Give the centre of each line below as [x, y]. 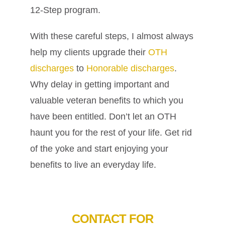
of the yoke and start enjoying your [99, 149]
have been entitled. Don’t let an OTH [103, 117]
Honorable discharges [130, 69]
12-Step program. [65, 10]
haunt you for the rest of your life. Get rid [111, 133]
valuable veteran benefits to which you [107, 101]
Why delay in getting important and [100, 85]
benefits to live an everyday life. [93, 165]
